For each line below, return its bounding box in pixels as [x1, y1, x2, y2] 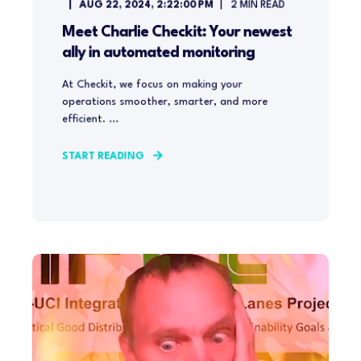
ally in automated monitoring [61, 45, 255, 60]
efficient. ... [61, 114, 119, 125]
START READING [61, 151, 145, 162]
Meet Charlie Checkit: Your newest [61, 24, 292, 40]
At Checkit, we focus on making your [61, 79, 243, 90]
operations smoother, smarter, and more [61, 96, 268, 108]
